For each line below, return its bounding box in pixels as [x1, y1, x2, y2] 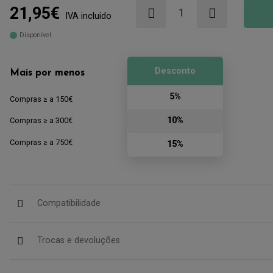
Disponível [19, 31, 52, 40]
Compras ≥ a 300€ [9, 116, 73, 126]
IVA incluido [65, 11, 112, 22]
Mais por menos [9, 68, 85, 78]
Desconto [154, 65, 196, 76]
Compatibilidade [37, 198, 101, 209]
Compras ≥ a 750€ [9, 138, 73, 147]
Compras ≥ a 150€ [9, 94, 73, 104]
